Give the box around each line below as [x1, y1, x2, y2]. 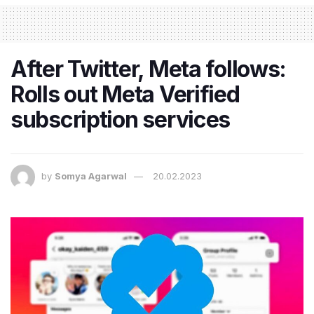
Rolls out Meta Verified [11, 80, 240, 108]
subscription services [11, 105, 231, 133]
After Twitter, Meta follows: [11, 55, 287, 83]
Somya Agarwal [55, 170, 127, 182]
